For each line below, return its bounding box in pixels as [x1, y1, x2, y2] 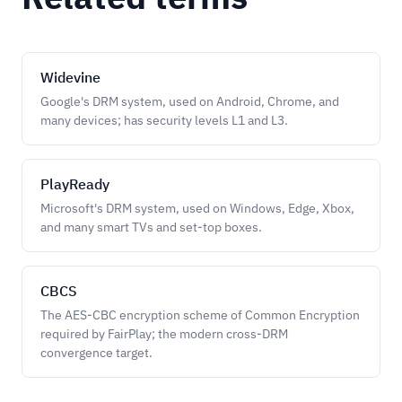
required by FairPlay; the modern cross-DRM [40, 326, 288, 342]
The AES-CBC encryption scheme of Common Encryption [40, 307, 360, 323]
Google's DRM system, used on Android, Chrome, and [40, 93, 339, 109]
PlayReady [40, 175, 109, 193]
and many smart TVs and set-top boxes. [40, 219, 262, 235]
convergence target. [40, 345, 153, 361]
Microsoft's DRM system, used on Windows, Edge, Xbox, [40, 200, 354, 216]
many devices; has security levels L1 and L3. [40, 112, 288, 128]
